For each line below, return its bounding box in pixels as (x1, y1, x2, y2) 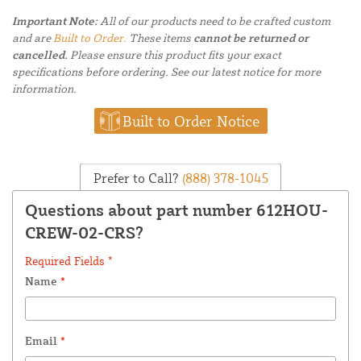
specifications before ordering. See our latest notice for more (12, 64, 321, 79)
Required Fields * (25, 254, 113, 268)
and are (12, 31, 53, 45)
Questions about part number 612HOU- (25, 200, 328, 221)
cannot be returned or (193, 31, 309, 45)
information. (12, 81, 77, 96)
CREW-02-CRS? (25, 222, 143, 243)
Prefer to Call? (93, 169, 179, 186)
